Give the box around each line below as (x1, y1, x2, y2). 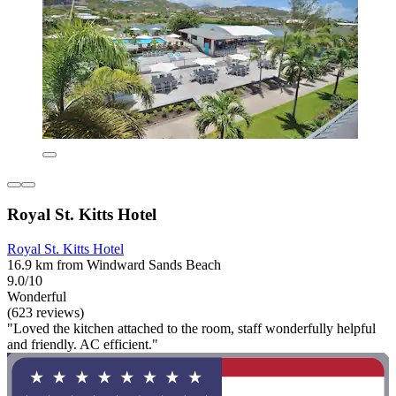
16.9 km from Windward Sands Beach (7, 256, 221, 272)
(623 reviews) (7, 304, 84, 320)
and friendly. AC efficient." (7, 336, 158, 352)
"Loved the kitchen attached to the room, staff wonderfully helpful (7, 320, 376, 336)
